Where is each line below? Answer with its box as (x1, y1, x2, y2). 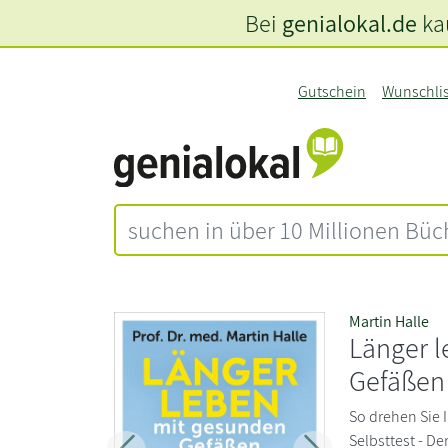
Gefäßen (349, 361, 446, 399)
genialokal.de (281, 7, 417, 39)
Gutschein (297, 81, 366, 102)
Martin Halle (349, 310, 430, 332)
